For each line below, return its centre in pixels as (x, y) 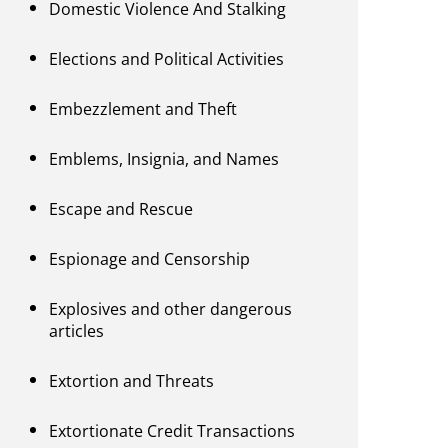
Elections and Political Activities (167, 59)
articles (77, 331)
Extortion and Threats (132, 381)
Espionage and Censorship (150, 259)
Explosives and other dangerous (171, 309)
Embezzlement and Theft (143, 109)
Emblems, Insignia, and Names (164, 159)
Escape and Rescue (121, 209)
